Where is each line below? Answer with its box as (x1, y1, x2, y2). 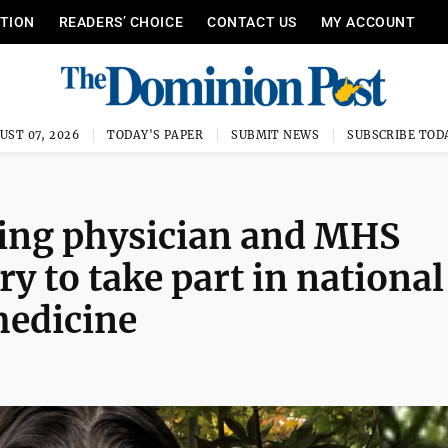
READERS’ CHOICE (58, 14, 184, 30)
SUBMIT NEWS (231, 128, 320, 142)
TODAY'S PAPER (107, 128, 204, 142)
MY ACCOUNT (320, 14, 416, 30)
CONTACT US (207, 14, 297, 30)
